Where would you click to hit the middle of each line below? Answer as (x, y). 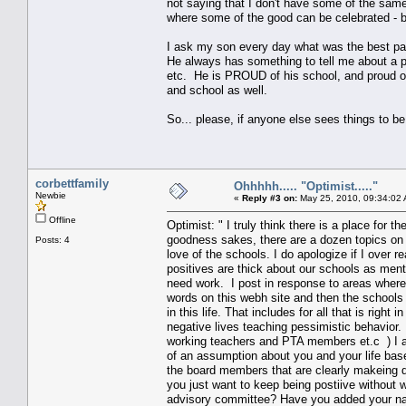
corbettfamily (72, 183)
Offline (61, 219)
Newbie (51, 195)
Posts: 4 (53, 239)
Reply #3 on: (270, 198)
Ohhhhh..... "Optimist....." (306, 186)
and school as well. (217, 90)
